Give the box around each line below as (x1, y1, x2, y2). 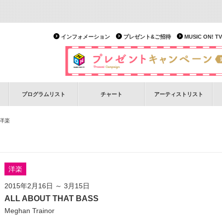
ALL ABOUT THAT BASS (4, 194, 99, 203)
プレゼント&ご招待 (123, 34, 171, 40)
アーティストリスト (154, 91, 203, 97)
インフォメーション (61, 34, 110, 40)
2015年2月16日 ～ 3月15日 (4, 182, 90, 190)
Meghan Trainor (4, 207, 55, 215)
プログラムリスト (21, 91, 65, 97)
